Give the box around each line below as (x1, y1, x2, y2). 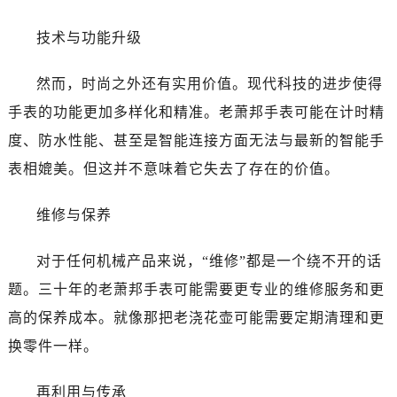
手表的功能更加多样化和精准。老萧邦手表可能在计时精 (7, 104, 385, 120)
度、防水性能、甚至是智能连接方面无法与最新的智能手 (7, 132, 385, 148)
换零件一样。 (7, 338, 98, 354)
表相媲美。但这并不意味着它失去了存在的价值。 (7, 160, 339, 176)
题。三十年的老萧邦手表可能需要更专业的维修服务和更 (7, 281, 385, 297)
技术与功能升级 (35, 29, 142, 45)
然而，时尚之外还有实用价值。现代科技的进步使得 (35, 75, 383, 91)
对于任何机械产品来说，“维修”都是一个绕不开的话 (35, 253, 382, 269)
